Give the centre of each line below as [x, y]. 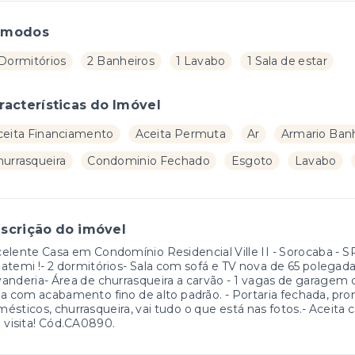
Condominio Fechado [149, 161]
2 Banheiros [121, 61]
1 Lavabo [201, 61]
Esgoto [252, 161]
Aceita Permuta [181, 134]
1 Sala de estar [287, 61]
